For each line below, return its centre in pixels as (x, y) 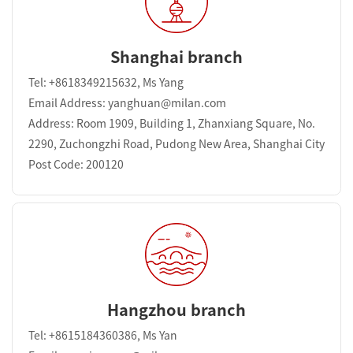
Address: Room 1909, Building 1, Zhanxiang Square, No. (172, 123)
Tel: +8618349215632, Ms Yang (106, 82)
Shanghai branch (176, 56)
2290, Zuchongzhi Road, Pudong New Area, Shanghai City (176, 144)
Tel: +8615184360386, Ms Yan (103, 335)
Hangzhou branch (176, 309)
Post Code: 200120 (76, 164)
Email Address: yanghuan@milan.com (127, 103)
